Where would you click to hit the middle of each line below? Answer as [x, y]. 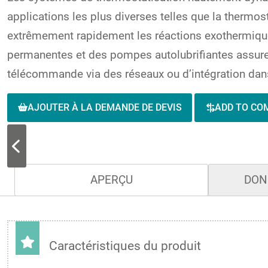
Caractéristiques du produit [125, 246]
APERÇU [111, 180]
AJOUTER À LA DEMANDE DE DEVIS [104, 108]
